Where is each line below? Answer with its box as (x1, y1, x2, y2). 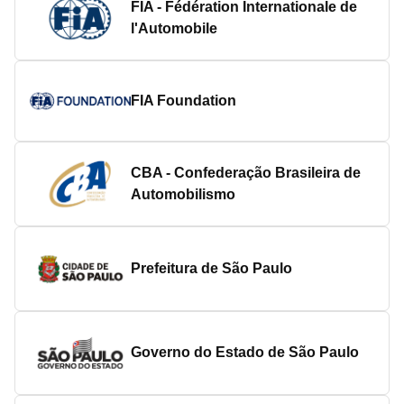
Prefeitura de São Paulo (131, 260, 292, 276)
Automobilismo (131, 187, 235, 203)
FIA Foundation (131, 93, 236, 109)
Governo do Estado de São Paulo (131, 344, 359, 361)
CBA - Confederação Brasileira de (131, 165, 361, 181)
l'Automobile (131, 21, 217, 37)
